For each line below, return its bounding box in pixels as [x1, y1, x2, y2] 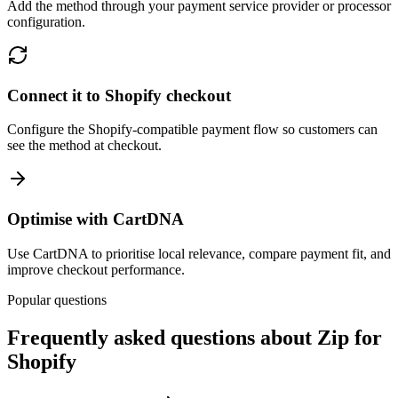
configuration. [7, 13, 85, 29]
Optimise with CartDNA [7, 210, 184, 229]
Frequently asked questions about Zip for [7, 325, 382, 349]
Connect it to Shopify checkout [7, 85, 231, 105]
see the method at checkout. [7, 138, 162, 154]
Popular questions [7, 291, 107, 307]
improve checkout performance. [7, 261, 185, 277]
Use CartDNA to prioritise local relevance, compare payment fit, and [7, 245, 391, 261]
